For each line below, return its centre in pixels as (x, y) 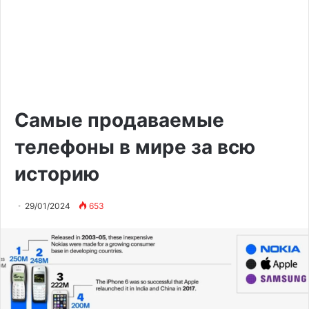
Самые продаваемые (119, 120)
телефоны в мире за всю (135, 147)
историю (57, 174)
